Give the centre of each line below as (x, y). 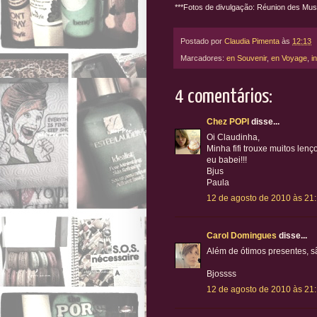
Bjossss (221, 274)
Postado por (202, 41)
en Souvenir (247, 58)
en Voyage (289, 58)
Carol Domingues (242, 236)
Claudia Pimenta (252, 41)
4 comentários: (224, 97)
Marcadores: (203, 58)
